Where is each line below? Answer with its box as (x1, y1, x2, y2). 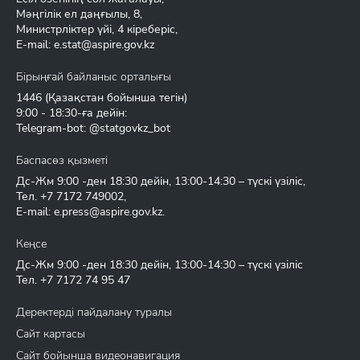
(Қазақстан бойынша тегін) (42, 90, 187, 105)
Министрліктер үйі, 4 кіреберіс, (16, 22, 178, 37)
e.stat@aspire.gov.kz (54, 37, 154, 52)
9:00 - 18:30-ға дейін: (16, 105, 127, 121)
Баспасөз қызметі (16, 153, 108, 168)
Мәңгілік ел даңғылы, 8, (16, 6, 142, 22)
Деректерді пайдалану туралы (16, 305, 172, 320)
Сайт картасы (16, 326, 85, 342)
